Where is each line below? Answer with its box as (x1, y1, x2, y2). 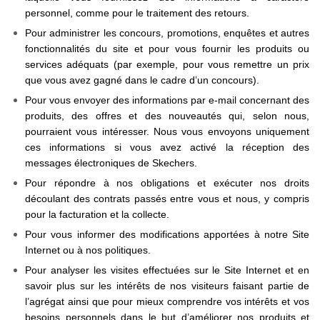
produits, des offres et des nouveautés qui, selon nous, (25, 110, 309, 121)
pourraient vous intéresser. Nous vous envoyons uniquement (25, 126, 309, 137)
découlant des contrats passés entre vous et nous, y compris (25, 193, 309, 204)
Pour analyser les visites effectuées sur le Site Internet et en (25, 264, 309, 276)
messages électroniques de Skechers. (25, 157, 200, 169)
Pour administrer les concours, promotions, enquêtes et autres (25, 27, 309, 39)
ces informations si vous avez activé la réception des (25, 141, 309, 153)
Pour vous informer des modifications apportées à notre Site (25, 229, 309, 240)
